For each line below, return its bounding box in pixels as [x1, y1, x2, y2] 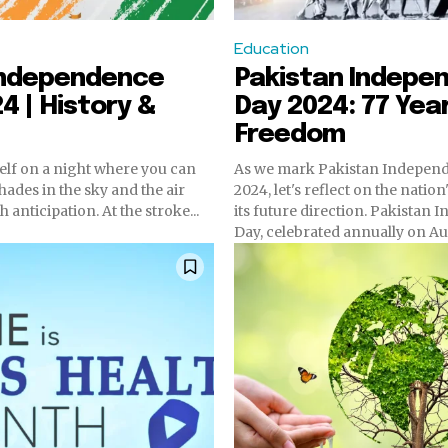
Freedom [234, 120, 345, 148]
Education [234, 37, 309, 59]
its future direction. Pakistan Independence [234, 201, 370, 220]
